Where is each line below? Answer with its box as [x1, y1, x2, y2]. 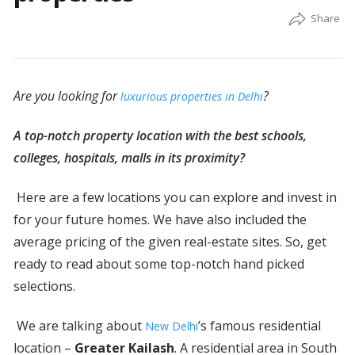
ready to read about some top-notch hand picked [13, 255, 304, 273]
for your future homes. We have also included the [13, 211, 307, 229]
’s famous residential [197, 317, 321, 335]
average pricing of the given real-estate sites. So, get [13, 233, 326, 251]
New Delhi [144, 319, 198, 334]
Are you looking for [13, 87, 120, 105]
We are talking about [13, 317, 145, 335]
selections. [13, 277, 75, 296]
